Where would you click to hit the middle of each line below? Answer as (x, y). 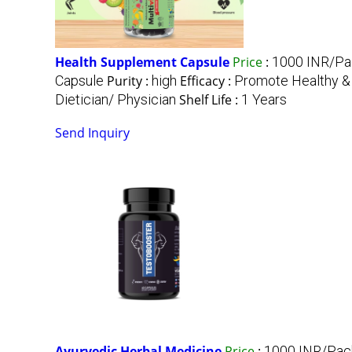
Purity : (129, 81)
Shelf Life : (210, 100)
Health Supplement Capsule (142, 62)
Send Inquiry (92, 133)
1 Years (264, 100)
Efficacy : (207, 81)
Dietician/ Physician (115, 100)
